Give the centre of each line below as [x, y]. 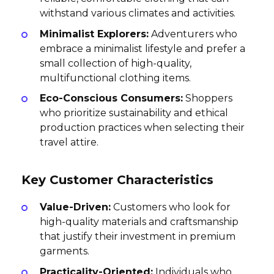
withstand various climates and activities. [138, 13]
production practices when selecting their [142, 128]
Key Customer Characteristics [117, 180]
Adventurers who [193, 34]
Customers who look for [171, 207]
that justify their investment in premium [138, 236]
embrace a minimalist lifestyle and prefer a [143, 48]
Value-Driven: [75, 207]
